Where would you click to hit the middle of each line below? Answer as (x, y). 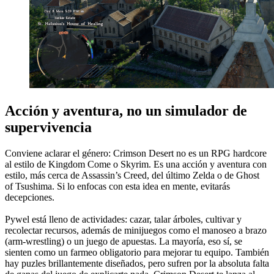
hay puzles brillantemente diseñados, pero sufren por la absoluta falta (137, 263)
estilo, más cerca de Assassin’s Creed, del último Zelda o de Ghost (132, 175)
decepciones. (30, 197)
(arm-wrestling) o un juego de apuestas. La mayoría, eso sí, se (124, 241)
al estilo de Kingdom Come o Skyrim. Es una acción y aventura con (136, 164)
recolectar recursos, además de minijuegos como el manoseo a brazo (136, 230)
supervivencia (48, 127)
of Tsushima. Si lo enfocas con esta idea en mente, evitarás (117, 186)
